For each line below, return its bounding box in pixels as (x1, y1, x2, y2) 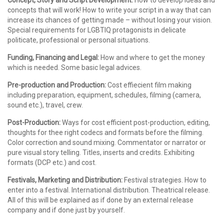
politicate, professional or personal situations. (7, 36, 150, 44)
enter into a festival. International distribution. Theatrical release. (7, 186, 210, 194)
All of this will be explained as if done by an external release (7, 196, 193, 204)
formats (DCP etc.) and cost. (7, 158, 96, 166)
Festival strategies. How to (122, 176, 206, 184)
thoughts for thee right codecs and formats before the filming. (7, 128, 203, 136)
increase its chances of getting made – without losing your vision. (7, 16, 212, 24)
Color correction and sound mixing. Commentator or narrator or (7, 138, 206, 146)
